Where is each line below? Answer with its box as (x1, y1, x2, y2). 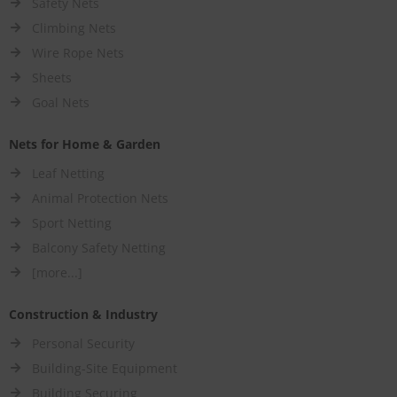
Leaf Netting (32, 165, 105, 183)
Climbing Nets (32, 19, 116, 37)
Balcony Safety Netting (32, 239, 166, 257)
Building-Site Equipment (32, 360, 177, 378)
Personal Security (32, 335, 135, 353)
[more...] (32, 264, 82, 282)
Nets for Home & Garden (9, 136, 160, 153)
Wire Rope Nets (32, 44, 124, 62)
